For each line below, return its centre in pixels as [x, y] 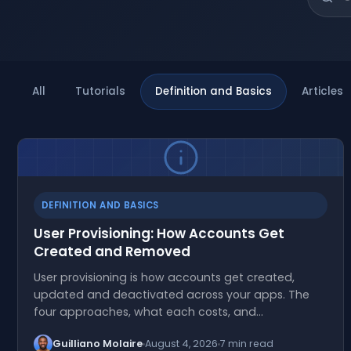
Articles [322, 91]
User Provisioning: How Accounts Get [159, 233]
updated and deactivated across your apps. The [172, 295]
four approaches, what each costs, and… [148, 312]
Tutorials [100, 91]
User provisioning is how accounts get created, [164, 277]
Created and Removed [112, 251]
